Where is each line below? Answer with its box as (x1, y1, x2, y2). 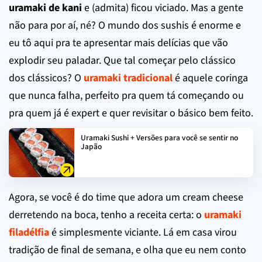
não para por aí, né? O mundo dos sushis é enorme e (9, 18, 241, 33)
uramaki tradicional (84, 70, 173, 85)
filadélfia (9, 225, 49, 240)
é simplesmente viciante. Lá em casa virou (49, 225, 237, 240)
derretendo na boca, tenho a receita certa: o (9, 207, 204, 222)
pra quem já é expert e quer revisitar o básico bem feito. (9, 105, 253, 120)
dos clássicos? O (9, 70, 84, 85)
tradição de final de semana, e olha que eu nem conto (9, 242, 246, 257)
